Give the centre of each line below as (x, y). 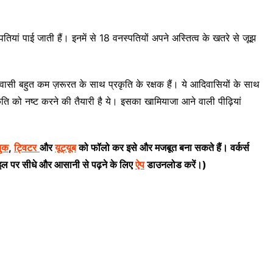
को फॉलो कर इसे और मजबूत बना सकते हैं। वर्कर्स (164, 147)
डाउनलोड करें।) (175, 164)
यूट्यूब (66, 147)
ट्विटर (25, 147)
